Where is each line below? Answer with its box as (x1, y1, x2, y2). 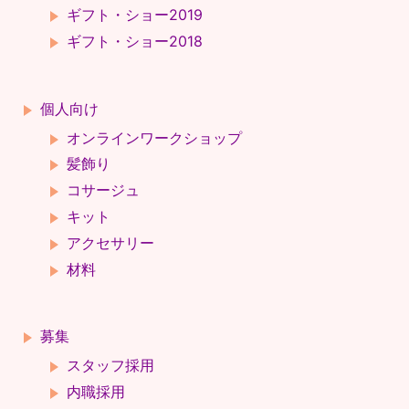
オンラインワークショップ (66, 128, 242, 147)
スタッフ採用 (66, 356, 154, 375)
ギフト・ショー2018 (66, 32, 203, 50)
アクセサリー (66, 233, 154, 252)
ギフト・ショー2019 (66, 5, 203, 25)
